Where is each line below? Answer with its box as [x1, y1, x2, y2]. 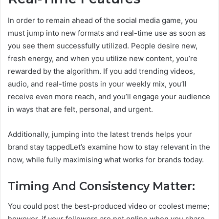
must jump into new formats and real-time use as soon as [8, 28, 206, 38]
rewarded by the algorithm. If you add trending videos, [8, 66, 195, 76]
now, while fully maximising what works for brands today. [8, 155, 204, 165]
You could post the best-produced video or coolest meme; [8, 201, 209, 211]
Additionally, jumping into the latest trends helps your [8, 130, 192, 139]
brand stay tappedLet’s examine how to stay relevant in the [8, 142, 210, 152]
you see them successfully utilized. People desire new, [8, 41, 197, 51]
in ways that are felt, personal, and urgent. [8, 105, 153, 114]
